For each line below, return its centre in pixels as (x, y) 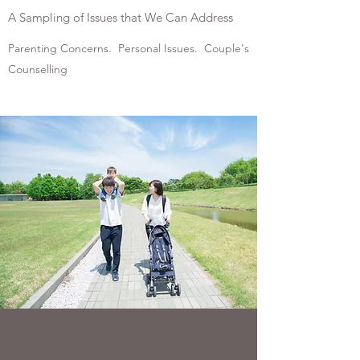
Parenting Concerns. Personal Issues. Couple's (129, 48)
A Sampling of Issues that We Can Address (121, 17)
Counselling (38, 69)
